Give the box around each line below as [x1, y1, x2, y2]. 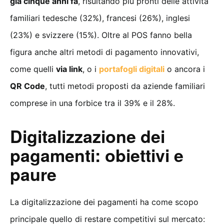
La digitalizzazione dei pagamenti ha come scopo [10, 196, 198, 207]
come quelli [10, 63, 56, 74]
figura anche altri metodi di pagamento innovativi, [10, 46, 199, 57]
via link [56, 63, 82, 74]
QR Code [10, 80, 45, 91]
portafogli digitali [99, 63, 164, 74]
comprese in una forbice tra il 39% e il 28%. [10, 97, 175, 108]
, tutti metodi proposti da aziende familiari [45, 80, 205, 91]
